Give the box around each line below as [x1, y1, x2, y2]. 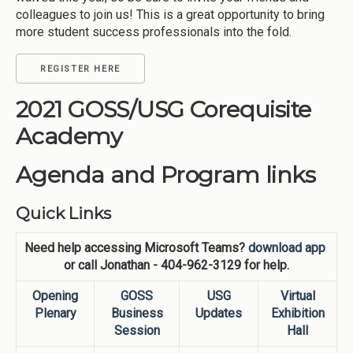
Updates [195, 305, 242, 321]
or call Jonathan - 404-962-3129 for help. [64, 257, 289, 273]
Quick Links [16, 203, 111, 224]
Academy [16, 122, 122, 150]
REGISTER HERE [40, 64, 121, 75]
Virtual [280, 288, 315, 303]
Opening [32, 288, 78, 303]
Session [113, 322, 160, 338]
